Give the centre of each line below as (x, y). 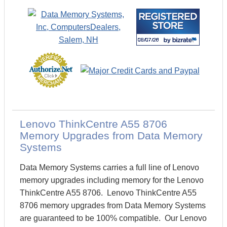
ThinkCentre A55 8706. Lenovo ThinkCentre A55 (108, 193)
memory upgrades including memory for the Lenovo (112, 180)
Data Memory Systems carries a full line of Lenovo (109, 167)
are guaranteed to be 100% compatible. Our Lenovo (113, 218)
